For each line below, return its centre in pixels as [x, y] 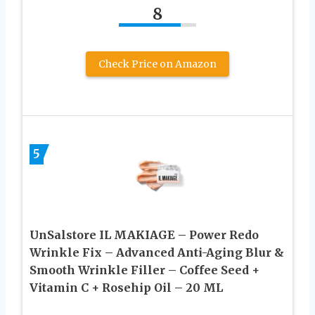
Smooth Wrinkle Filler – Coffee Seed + [144, 270]
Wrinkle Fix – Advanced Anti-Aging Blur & [157, 253]
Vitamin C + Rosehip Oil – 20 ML [126, 288]
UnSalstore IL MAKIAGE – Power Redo [144, 235]
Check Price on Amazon [157, 64]
